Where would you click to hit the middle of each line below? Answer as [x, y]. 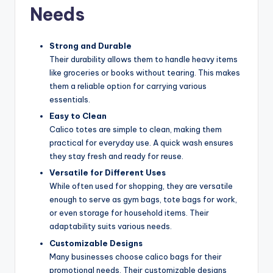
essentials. [70, 100]
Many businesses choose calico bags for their [136, 256]
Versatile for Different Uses [108, 173]
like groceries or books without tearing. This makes [145, 73]
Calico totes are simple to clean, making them [136, 129]
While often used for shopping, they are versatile [141, 186]
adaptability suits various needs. [111, 226]
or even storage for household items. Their [129, 213]
